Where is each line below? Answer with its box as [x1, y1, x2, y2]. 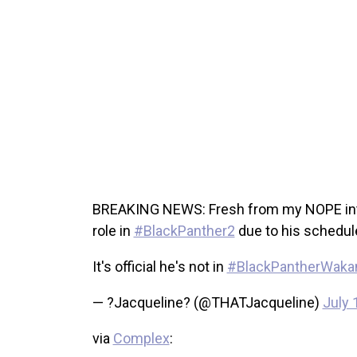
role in [92, 222, 134, 240]
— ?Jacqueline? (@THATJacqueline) [92, 294, 323, 312]
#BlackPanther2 [133, 222, 235, 240]
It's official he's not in [92, 258, 227, 276]
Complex [112, 330, 170, 347]
